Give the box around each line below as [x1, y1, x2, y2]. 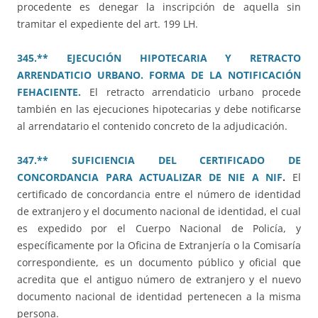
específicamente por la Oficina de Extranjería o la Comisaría [17, 238, 301, 253]
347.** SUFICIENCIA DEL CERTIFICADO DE [17, 153, 301, 168]
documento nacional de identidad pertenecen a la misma [17, 290, 301, 304]
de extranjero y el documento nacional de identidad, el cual [17, 204, 301, 219]
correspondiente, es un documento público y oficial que [17, 256, 301, 270]
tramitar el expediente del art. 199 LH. [17, 17, 198, 31]
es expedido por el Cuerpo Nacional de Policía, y [17, 221, 301, 236]
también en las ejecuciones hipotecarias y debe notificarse [17, 102, 301, 116]
